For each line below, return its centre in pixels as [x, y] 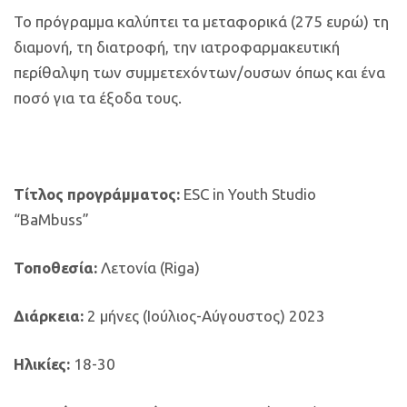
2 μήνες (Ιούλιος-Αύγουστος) [186, 315]
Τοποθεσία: [57, 267]
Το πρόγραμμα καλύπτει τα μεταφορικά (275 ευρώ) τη [201, 21]
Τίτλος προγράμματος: [97, 194]
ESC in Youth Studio [248, 194]
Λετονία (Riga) [150, 267]
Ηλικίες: [42, 363]
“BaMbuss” [51, 219]
